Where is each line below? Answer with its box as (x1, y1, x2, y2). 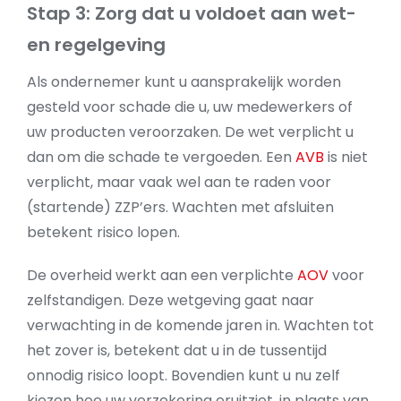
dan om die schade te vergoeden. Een (27, 147, 295, 167)
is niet (324, 147, 368, 167)
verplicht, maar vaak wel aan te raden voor (27, 172, 331, 192)
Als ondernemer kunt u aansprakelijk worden (27, 72, 341, 92)
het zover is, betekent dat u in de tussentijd (27, 340, 327, 361)
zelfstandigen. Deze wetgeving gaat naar (27, 290, 314, 311)
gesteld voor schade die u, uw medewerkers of (27, 97, 353, 117)
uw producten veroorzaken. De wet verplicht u (27, 122, 354, 142)
